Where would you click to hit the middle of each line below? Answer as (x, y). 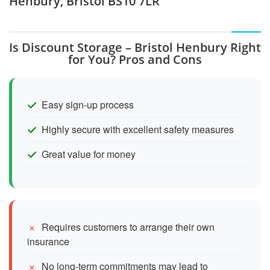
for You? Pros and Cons (135, 59)
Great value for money (89, 154)
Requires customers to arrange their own (128, 227)
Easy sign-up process (88, 104)
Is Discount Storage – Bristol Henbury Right (135, 47)
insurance (48, 241)
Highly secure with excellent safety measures (138, 129)
